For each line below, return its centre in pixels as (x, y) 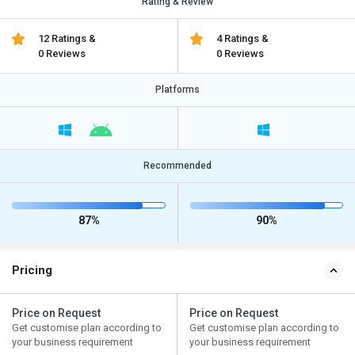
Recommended (177, 166)
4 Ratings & (242, 38)
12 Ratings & (67, 38)
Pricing (32, 271)
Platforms (177, 90)
